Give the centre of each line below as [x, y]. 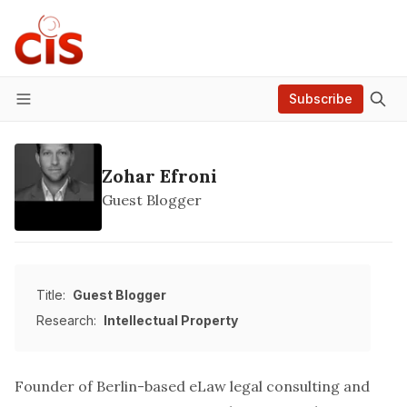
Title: [51, 295]
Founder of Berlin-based [102, 386]
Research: [66, 320]
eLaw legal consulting [264, 386]
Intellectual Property [171, 320]
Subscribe [321, 99]
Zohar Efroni [159, 176]
